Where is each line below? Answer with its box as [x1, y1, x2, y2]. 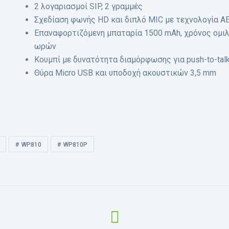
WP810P [63, 141, 87, 148]
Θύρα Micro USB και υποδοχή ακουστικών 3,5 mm [34, 68, 216, 78]
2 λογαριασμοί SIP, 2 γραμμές [34, 2, 143, 11]
